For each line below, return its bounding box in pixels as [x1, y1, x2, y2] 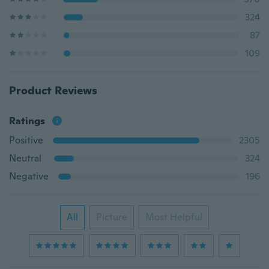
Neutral [9, 152, 41, 165]
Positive [9, 134, 43, 147]
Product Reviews [9, 83, 97, 97]
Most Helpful [145, 211, 202, 223]
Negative [9, 170, 49, 183]
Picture [96, 211, 127, 223]
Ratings [9, 115, 45, 127]
